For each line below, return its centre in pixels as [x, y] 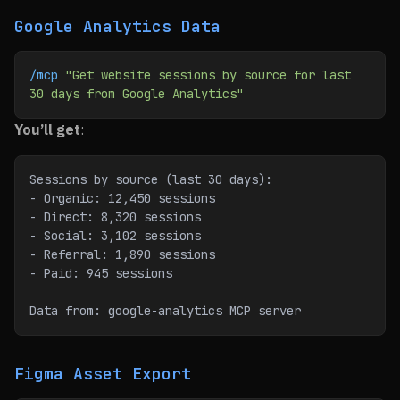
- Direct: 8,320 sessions [115, 217]
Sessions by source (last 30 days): [151, 179]
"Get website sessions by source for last [204, 75]
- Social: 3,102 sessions [115, 236]
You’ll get [47, 129]
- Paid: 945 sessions [101, 273]
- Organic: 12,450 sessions [122, 198]
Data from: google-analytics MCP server [165, 311]
